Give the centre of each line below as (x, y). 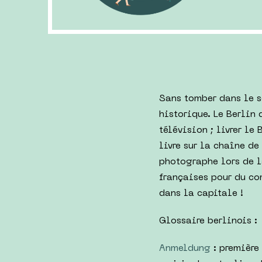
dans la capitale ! (201, 194)
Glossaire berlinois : (208, 221)
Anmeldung (185, 249)
